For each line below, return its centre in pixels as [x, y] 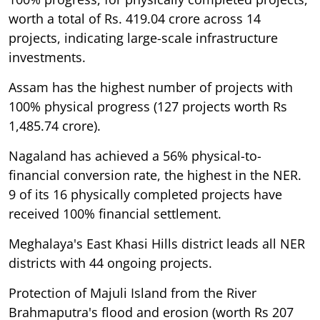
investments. [47, 57]
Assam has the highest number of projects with [151, 87]
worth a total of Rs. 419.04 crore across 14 [135, 18]
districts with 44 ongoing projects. [110, 262]
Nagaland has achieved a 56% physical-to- [135, 155]
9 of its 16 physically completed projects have [145, 194]
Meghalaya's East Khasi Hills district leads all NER [157, 243]
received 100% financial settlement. [115, 213]
